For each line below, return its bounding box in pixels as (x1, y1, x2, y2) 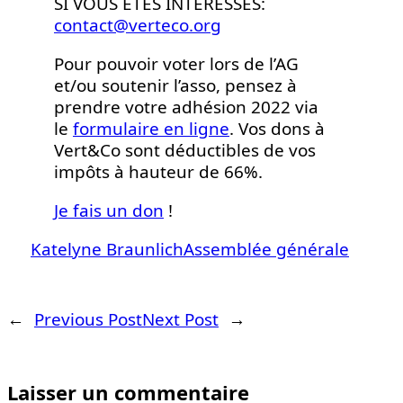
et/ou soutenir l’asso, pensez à (54, 73, 297, 97)
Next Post (142, 307, 219, 331)
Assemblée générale (184, 237, 349, 261)
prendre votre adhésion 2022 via (54, 94, 318, 119)
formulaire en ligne (73, 116, 229, 140)
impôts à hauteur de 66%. (54, 159, 263, 184)
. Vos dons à (229, 116, 325, 140)
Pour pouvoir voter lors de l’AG (54, 51, 299, 76)
